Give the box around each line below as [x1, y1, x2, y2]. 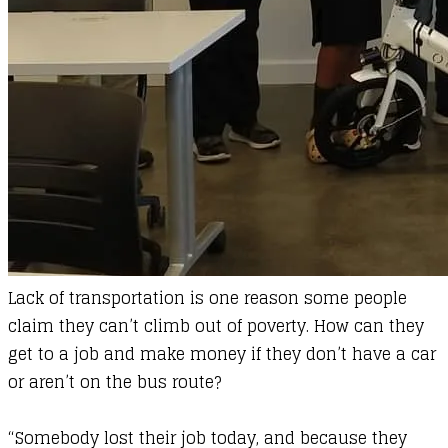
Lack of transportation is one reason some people [8, 284, 407, 313]
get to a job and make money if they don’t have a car [8, 340, 436, 369]
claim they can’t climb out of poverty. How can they [8, 312, 424, 341]
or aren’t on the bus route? [8, 368, 221, 397]
